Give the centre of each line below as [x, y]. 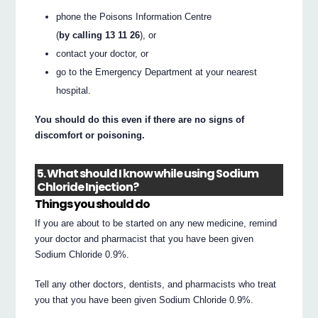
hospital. [74, 91]
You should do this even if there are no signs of [140, 120]
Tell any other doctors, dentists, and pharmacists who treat [156, 284]
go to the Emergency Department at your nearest [157, 72]
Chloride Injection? [88, 187]
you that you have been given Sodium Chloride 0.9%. [144, 300]
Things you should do [93, 204]
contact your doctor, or [103, 54]
